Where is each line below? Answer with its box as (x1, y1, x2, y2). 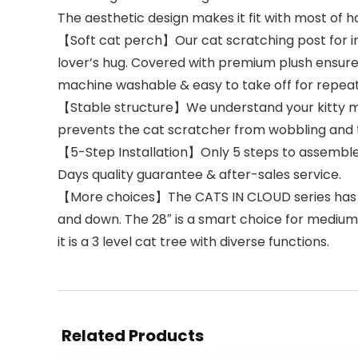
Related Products (62, 324, 204, 347)
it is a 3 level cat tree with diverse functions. (58, 233, 329, 251)
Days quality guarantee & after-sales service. (58, 165, 341, 184)
